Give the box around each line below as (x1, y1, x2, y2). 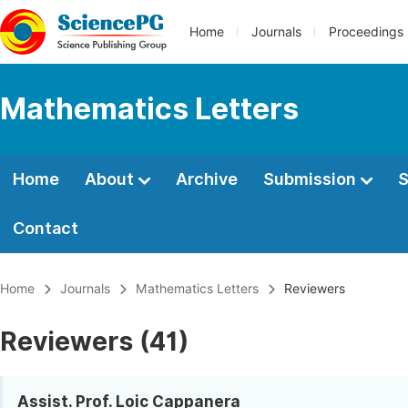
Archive (176, 169, 238, 189)
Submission (263, 169, 360, 189)
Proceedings (329, 25, 403, 39)
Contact (13, 219, 78, 238)
